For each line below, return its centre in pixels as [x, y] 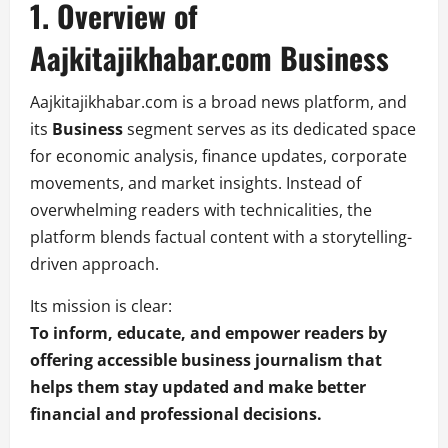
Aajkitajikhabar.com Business [209, 57]
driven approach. [94, 263]
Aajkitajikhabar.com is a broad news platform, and [218, 101]
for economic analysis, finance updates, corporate [218, 155]
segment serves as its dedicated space [269, 128]
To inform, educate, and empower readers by [208, 332]
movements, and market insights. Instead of [195, 182]
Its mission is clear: [101, 305]
